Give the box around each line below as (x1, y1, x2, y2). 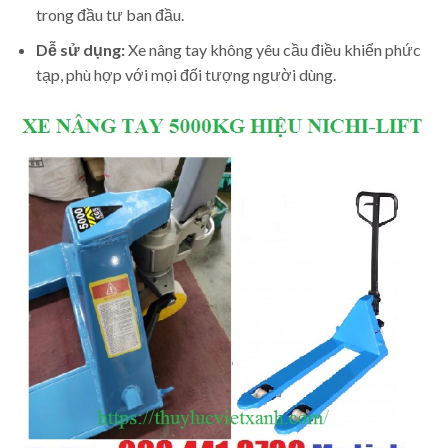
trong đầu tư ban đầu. (35, 5, 184, 25)
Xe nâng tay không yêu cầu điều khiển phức (124, 39, 421, 59)
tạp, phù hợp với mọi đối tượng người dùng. (35, 64, 336, 84)
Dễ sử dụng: (35, 39, 125, 59)
